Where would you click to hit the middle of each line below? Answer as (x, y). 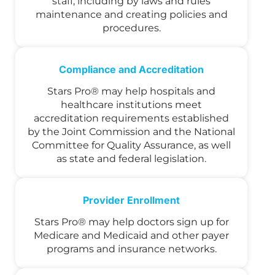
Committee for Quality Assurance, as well (131, 145)
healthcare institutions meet (131, 105)
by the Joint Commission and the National (131, 132)
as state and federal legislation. (131, 159)
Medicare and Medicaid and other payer (131, 236)
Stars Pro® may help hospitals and (131, 91)
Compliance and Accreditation (131, 70)
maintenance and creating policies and (131, 15)
